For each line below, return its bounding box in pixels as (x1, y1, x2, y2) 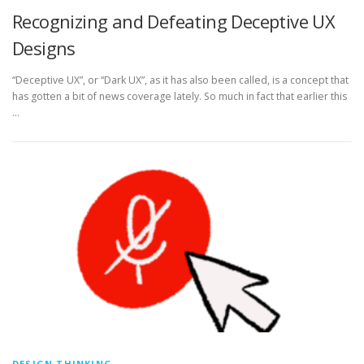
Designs (12, 36, 76, 61)
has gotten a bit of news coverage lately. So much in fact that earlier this (12, 89, 347, 104)
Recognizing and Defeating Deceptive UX (12, 9, 336, 34)
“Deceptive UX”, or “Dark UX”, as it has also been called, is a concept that (12, 73, 349, 88)
